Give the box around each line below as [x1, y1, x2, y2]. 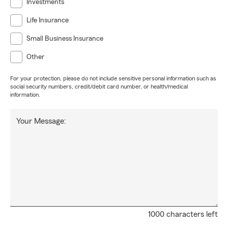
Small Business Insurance [26, 35, 103, 42]
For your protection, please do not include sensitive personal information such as [10, 75, 216, 81]
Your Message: [16, 117, 66, 125]
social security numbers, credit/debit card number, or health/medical [10, 83, 188, 90]
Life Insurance [26, 17, 69, 24]
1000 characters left [148, 210, 218, 218]
